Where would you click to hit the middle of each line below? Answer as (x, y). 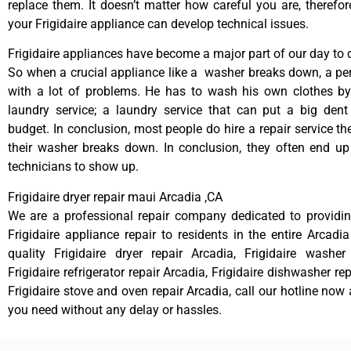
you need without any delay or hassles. (115, 309)
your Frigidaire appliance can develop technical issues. (158, 24)
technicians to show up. (73, 167)
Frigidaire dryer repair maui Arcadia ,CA (115, 197)
